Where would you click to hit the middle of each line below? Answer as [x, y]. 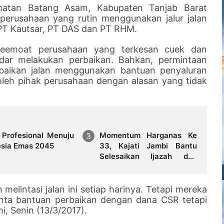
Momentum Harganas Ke [148, 135]
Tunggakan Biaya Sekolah [148, 166]
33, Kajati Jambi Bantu [148, 145]
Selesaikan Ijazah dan [148, 156]
